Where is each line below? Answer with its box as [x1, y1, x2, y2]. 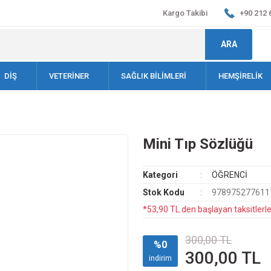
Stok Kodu [143, 188, 184, 197]
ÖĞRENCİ [211, 170, 247, 180]
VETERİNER [49, 71, 89, 80]
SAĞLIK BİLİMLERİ [121, 71, 186, 80]
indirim [149, 254, 172, 263]
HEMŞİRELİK [218, 71, 263, 80]
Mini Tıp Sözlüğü [143, 135, 253, 152]
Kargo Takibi [162, 8, 207, 18]
